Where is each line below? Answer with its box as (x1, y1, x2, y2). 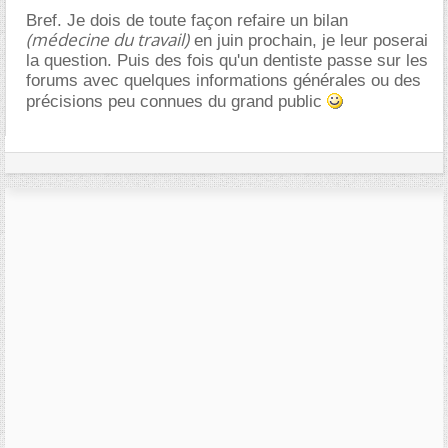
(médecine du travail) (26, 28, 189, 51)
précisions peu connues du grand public (26, 92, 327, 111)
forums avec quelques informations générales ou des (26, 71, 421, 90)
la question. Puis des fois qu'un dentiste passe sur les (26, 51, 428, 70)
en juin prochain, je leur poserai (189, 31, 428, 50)
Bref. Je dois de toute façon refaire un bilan (26, 11, 348, 30)
